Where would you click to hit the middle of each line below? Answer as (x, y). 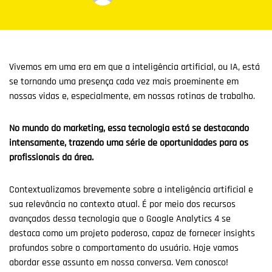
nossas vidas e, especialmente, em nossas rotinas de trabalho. (133, 96)
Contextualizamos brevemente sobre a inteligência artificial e (131, 189)
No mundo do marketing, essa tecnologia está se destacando (129, 128)
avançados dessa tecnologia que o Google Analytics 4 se (120, 219)
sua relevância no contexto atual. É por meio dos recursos (122, 204)
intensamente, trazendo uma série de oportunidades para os (129, 143)
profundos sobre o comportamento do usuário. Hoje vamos (124, 248)
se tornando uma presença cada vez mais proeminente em (124, 82)
